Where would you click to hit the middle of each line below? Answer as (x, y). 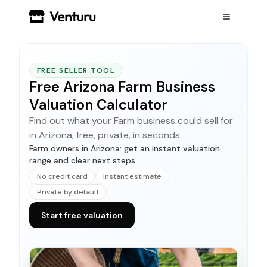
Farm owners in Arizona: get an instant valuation (125, 148)
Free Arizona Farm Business (122, 87)
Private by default (68, 192)
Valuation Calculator (98, 105)
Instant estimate (132, 176)
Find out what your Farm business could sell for (131, 121)
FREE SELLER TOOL (76, 70)
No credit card (62, 176)
